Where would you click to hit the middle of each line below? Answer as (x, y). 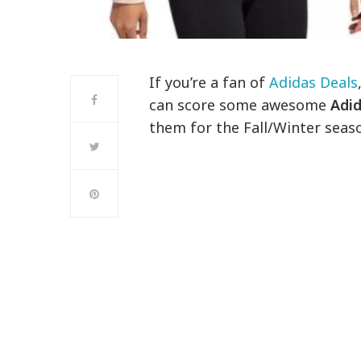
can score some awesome (240, 105)
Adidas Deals (314, 83)
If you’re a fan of (210, 83)
